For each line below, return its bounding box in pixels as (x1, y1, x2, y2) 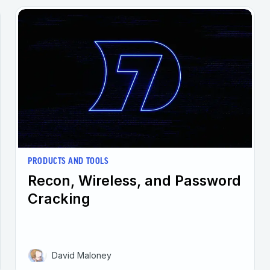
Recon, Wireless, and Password (28, 172, 242, 189)
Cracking (28, 190, 91, 207)
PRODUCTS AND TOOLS (28, 157, 109, 166)
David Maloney (52, 250, 112, 260)
